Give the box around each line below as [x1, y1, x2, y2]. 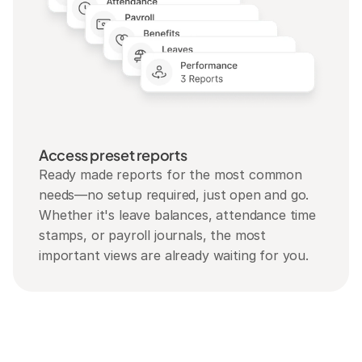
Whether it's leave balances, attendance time [39, 207, 316, 223]
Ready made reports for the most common [39, 166, 302, 183]
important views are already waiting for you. [39, 247, 309, 263]
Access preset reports [39, 145, 187, 164]
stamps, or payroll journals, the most [39, 227, 267, 243]
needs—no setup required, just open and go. [39, 187, 309, 203]
